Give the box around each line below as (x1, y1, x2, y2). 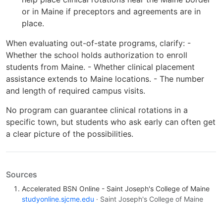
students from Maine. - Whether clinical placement (6, 62, 195, 72)
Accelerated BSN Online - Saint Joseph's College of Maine (22, 184, 210, 193)
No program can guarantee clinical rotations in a (6, 105, 188, 115)
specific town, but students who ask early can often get (6, 116, 216, 127)
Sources (6, 169, 37, 179)
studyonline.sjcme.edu (22, 194, 94, 203)
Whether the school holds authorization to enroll (6, 50, 187, 60)
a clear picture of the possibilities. (6, 128, 133, 139)
